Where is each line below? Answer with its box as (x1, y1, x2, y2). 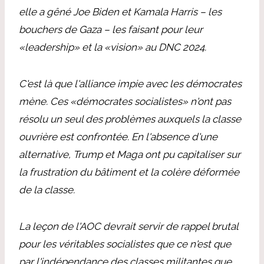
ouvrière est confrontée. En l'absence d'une (19, 130, 217, 143)
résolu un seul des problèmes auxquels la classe (19, 113, 241, 125)
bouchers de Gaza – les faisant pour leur (19, 23, 203, 35)
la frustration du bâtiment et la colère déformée (19, 166, 239, 178)
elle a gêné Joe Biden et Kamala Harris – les (19, 5, 222, 18)
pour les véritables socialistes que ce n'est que (19, 237, 231, 250)
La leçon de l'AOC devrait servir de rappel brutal (19, 220, 238, 232)
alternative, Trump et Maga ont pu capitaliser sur (19, 148, 240, 160)
